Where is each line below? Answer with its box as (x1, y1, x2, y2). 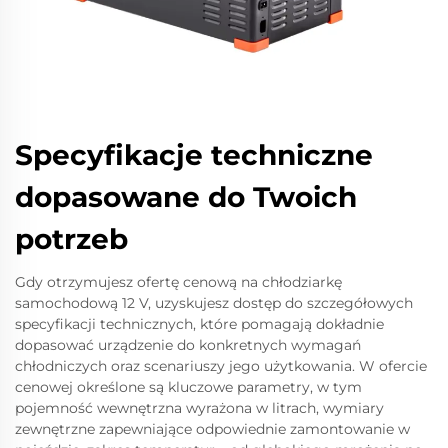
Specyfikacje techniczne (15, 138, 373, 172)
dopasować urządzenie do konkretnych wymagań (15, 336, 361, 354)
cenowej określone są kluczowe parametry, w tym (15, 378, 362, 396)
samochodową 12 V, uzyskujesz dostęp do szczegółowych (15, 294, 413, 312)
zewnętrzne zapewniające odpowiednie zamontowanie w (15, 420, 410, 438)
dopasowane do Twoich (15, 180, 357, 214)
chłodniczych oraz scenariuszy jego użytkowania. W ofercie (15, 357, 427, 375)
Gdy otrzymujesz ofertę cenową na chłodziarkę (15, 273, 342, 291)
